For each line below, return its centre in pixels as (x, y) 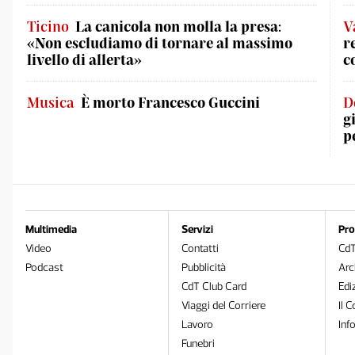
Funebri (198, 344)
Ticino (48, 26)
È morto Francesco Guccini (170, 102)
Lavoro (198, 324)
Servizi (198, 229)
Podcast (44, 267)
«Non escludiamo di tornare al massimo (160, 43)
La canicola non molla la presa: (178, 26)
